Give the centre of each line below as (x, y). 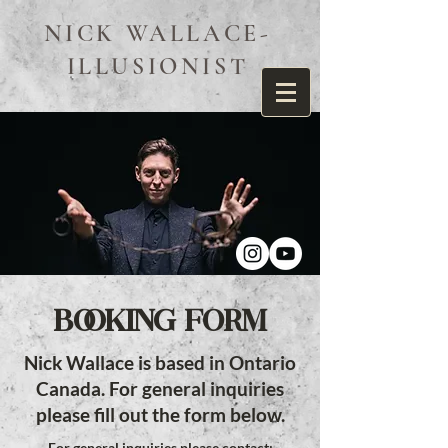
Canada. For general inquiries (160, 388)
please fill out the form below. (160, 414)
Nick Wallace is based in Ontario (160, 362)
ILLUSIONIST (157, 66)
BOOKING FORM (160, 323)
